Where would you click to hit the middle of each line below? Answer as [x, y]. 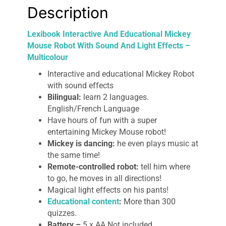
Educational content [83, 202]
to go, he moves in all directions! [104, 179]
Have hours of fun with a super [102, 121]
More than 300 [149, 202]
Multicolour [48, 58]
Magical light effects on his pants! [108, 190]
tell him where [164, 167]
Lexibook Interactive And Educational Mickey [109, 34]
